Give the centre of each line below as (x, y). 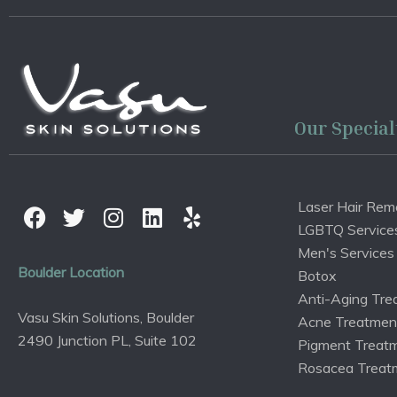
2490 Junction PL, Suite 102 (107, 340)
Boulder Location (71, 272)
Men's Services (346, 253)
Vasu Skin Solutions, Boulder (106, 317)
